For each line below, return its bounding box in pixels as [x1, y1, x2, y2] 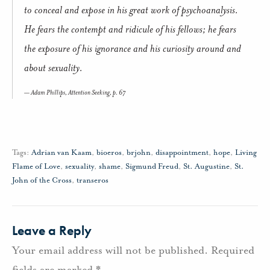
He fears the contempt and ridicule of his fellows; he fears [24, 22, 236, 36]
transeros [77, 175, 108, 185]
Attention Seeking [68, 87, 110, 97]
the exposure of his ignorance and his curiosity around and [24, 41, 241, 55]
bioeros [96, 147, 122, 157]
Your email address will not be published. [12, 243, 208, 257]
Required [211, 243, 254, 257]
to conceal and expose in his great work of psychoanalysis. [24, 2, 240, 16]
